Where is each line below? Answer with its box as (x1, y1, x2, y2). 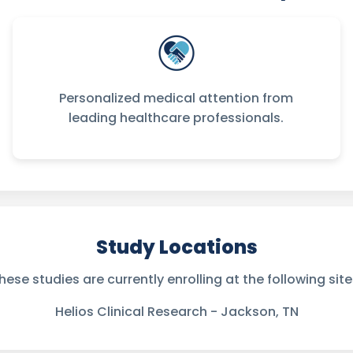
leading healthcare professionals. (69, 109, 284, 127)
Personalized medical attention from (59, 89, 294, 107)
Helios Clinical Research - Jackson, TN (54, 303, 299, 321)
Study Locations (95, 234, 258, 260)
